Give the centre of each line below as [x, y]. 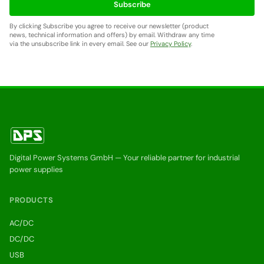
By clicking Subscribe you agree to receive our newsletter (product [109, 26]
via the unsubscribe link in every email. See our [80, 44]
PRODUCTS [31, 200]
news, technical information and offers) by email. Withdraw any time [112, 35]
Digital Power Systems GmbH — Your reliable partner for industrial [125, 158]
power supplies [36, 169]
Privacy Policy [171, 44]
